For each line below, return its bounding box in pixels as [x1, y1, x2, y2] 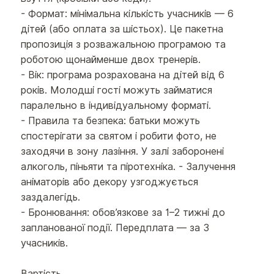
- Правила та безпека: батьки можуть [21, 115, 201, 127]
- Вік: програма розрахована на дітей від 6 [21, 69, 225, 81]
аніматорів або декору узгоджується [21, 176, 199, 188]
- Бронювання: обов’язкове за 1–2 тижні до [21, 207, 226, 219]
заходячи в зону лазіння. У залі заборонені [21, 146, 224, 158]
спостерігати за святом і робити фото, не [21, 130, 217, 143]
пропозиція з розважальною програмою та [21, 39, 226, 51]
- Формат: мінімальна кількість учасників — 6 [21, 8, 234, 20]
